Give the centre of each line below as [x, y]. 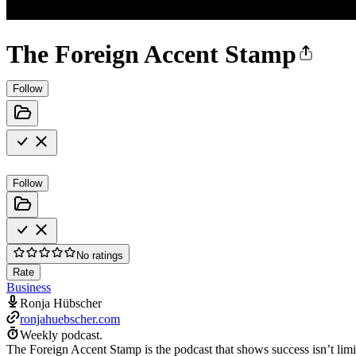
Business [29, 287]
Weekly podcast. [61, 335]
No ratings [100, 255]
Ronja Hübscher [61, 303]
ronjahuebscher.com [70, 319]
